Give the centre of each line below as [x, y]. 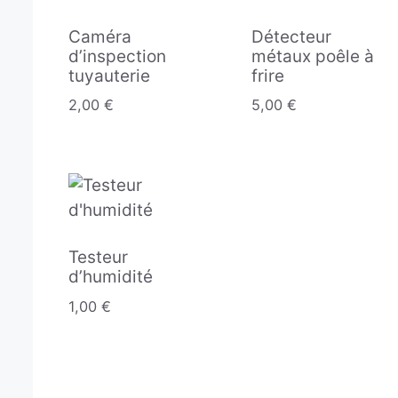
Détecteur [291, 36]
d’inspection [117, 56]
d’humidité [111, 277]
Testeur [98, 258]
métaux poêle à [312, 56]
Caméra [100, 36]
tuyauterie [109, 76]
